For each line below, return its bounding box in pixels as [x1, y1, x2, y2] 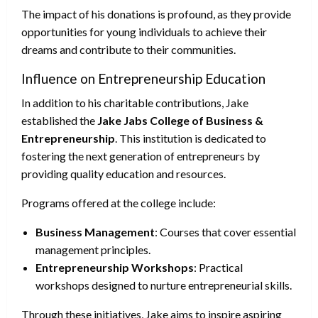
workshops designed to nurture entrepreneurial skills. [35, 278, 292, 292]
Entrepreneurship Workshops [35, 260, 194, 274]
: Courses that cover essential [155, 224, 296, 238]
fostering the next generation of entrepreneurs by [21, 148, 260, 163]
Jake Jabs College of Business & [97, 113, 263, 127]
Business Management [35, 224, 155, 238]
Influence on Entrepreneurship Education [21, 70, 265, 87]
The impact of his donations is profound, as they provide [21, 6, 291, 21]
